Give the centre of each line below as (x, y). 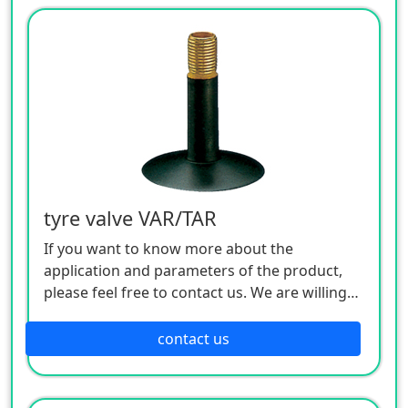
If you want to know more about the (168, 248)
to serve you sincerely (118, 314)
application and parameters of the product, (193, 270)
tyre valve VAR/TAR (130, 218)
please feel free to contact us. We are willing (195, 292)
